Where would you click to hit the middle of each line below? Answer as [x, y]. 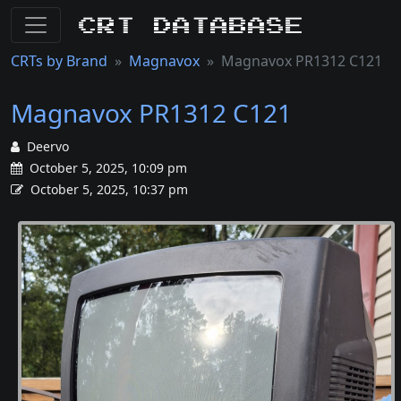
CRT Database [192, 25]
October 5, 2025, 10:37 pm [109, 189]
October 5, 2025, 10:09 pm [107, 168]
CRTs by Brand [59, 61]
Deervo [48, 146]
